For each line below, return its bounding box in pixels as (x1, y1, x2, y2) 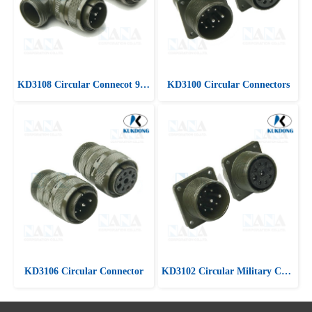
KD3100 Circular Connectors (166, 79, 290, 90)
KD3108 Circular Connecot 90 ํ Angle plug (140, 79, 150, 90)
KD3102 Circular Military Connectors (281, 265, 291, 276)
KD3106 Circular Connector (24, 265, 143, 276)
